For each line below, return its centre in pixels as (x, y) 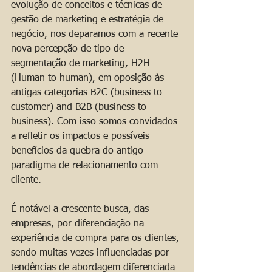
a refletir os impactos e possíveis (82, 137)
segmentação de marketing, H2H (82, 64)
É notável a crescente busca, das (81, 210)
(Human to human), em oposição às (89, 79)
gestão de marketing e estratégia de (89, 20)
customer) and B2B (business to (80, 108)
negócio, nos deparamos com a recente (96, 35)
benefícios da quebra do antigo (79, 151)
